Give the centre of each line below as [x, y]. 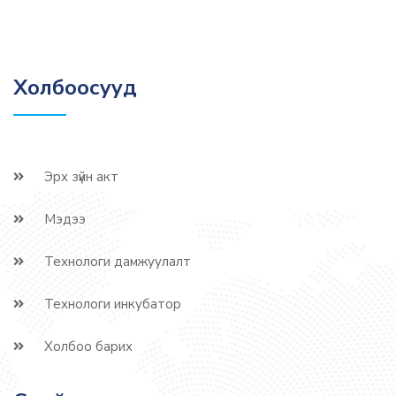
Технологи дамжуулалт [118, 262]
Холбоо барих [88, 346]
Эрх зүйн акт [81, 177]
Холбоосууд [75, 88]
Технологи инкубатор [113, 304]
